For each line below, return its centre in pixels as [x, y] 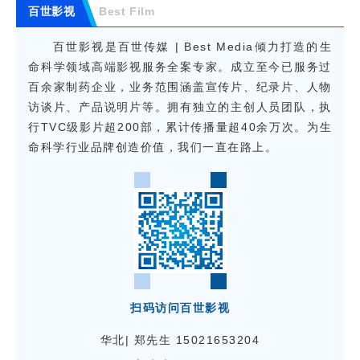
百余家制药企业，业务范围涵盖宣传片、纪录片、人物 [180, 87]
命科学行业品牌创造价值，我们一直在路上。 [153, 147]
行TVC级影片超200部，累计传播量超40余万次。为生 [180, 127]
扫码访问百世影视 [180, 308]
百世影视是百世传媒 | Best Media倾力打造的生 [192, 47]
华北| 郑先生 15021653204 [180, 340]
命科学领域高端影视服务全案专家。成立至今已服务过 [180, 67]
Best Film [127, 12]
